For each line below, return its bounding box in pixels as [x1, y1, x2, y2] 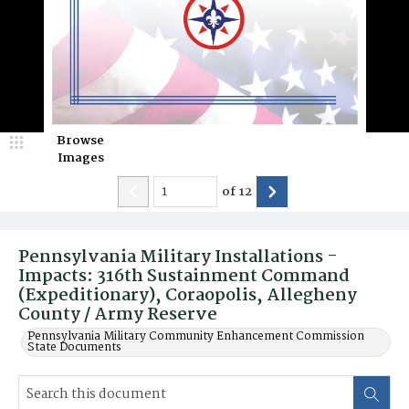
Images [57, 148, 104, 168]
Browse [57, 131, 104, 151]
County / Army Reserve [18, 301, 217, 329]
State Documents [27, 338, 121, 357]
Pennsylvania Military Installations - [18, 244, 338, 271]
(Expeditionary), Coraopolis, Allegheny [18, 282, 357, 309]
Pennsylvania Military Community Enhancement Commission [27, 327, 364, 346]
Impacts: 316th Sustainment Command [18, 263, 350, 290]
